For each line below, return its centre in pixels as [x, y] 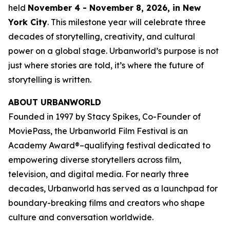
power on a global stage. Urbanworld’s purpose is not [113, 51]
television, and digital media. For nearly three [99, 174]
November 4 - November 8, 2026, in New [114, 7]
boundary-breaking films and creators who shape [107, 203]
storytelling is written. [50, 79]
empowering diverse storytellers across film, [95, 159]
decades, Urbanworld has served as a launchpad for [113, 188]
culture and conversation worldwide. [81, 217]
